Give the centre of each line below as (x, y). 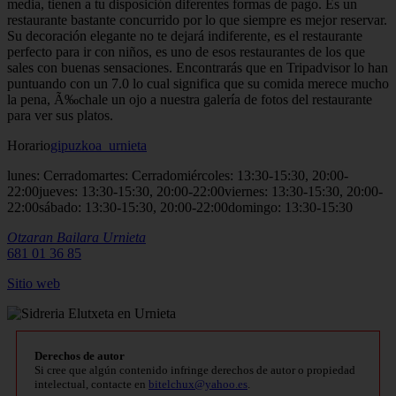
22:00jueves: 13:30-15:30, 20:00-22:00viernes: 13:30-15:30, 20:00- (195, 191)
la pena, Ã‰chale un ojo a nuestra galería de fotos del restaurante (190, 99)
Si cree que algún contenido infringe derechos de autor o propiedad (195, 369)
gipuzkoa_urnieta (99, 145)
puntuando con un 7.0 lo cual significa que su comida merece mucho (198, 83)
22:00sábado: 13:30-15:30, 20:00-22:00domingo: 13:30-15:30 (180, 207)
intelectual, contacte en (91, 384)
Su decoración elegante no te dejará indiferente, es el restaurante (185, 35)
